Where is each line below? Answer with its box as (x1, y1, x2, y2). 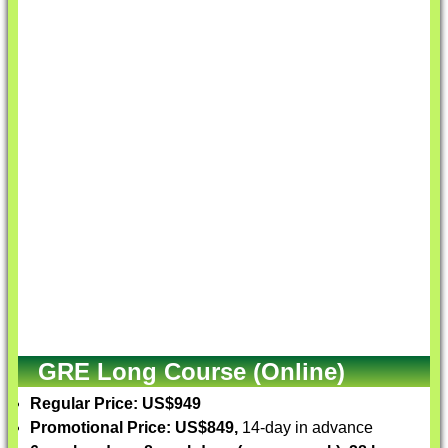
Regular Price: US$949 (30, 395, 201, 412)
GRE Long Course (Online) (38, 358, 345, 385)
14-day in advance (238, 419, 373, 436)
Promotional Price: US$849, (30, 419, 238, 436)
